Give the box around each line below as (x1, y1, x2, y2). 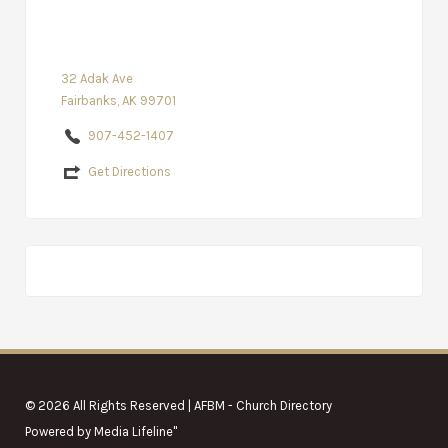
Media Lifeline (94, 423, 173, 439)
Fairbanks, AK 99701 (60, 93, 176, 109)
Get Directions (87, 164, 171, 180)
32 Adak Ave (60, 71, 133, 87)
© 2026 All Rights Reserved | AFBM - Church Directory (25, 397, 332, 413)
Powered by (25, 423, 94, 439)
